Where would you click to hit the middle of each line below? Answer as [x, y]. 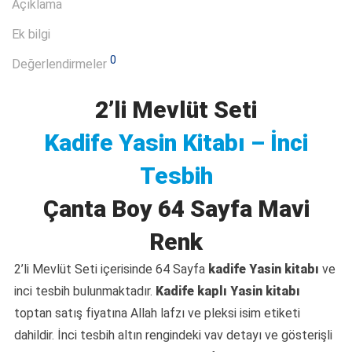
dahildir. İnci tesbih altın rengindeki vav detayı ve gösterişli [173, 335]
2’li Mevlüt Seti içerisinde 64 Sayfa [111, 269]
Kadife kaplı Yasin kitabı [228, 291]
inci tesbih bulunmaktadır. [85, 291]
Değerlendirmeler [61, 64]
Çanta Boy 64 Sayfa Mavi [176, 209]
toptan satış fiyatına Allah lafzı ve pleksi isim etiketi [157, 313]
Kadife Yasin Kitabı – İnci [176, 143]
